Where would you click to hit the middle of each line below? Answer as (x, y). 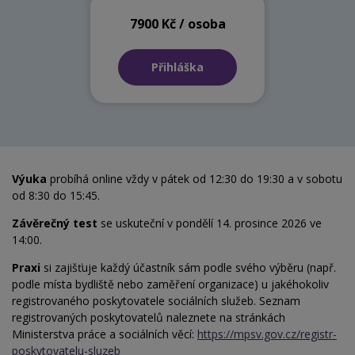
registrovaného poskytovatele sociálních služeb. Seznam (156, 301)
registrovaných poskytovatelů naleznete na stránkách (149, 318)
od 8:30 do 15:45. (56, 196)
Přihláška (177, 67)
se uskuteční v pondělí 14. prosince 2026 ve (210, 223)
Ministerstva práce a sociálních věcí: (105, 334)
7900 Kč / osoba (177, 23)
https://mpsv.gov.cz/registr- (267, 334)
